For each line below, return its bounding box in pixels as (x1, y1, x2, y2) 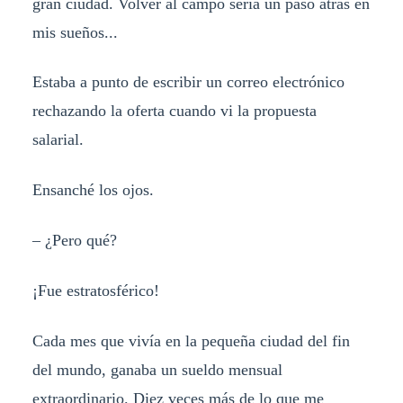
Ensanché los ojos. (31, 181, 154, 200)
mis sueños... (31, 22, 118, 41)
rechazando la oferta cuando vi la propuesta (31, 102, 317, 121)
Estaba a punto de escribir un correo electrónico (31, 73, 345, 92)
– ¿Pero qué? (31, 231, 117, 250)
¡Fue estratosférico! (31, 282, 159, 300)
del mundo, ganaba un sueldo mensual (31, 361, 282, 379)
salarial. (31, 130, 84, 149)
